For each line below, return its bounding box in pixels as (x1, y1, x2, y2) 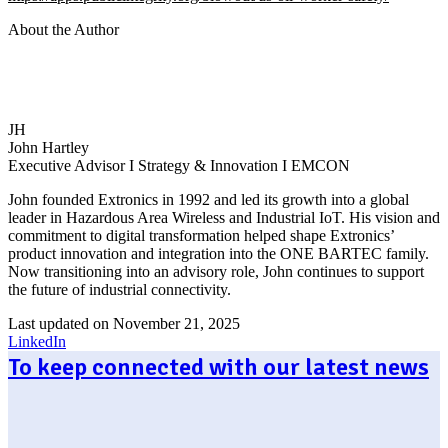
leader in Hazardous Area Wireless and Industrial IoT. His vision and (8, 209, 440, 227)
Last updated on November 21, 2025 (8, 315, 240, 333)
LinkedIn (8, 333, 66, 351)
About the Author (8, 21, 119, 39)
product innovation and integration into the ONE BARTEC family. (8, 245, 429, 263)
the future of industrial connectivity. (8, 281, 231, 299)
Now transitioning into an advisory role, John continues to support (8, 263, 424, 281)
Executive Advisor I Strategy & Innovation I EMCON (8, 157, 350, 175)
